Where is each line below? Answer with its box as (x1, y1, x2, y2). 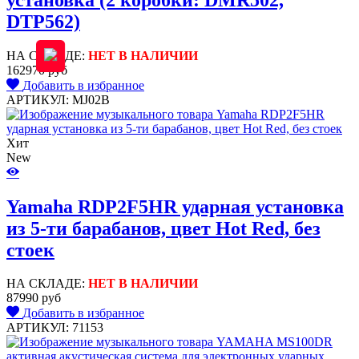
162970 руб (6, 63, 67, 77)
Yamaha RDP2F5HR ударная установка (6, 196, 344, 217)
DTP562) (6, 10, 80, 32)
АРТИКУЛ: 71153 (6, 321, 103, 335)
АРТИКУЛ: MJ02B (6, 92, 110, 107)
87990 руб (6, 291, 61, 305)
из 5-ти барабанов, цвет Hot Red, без (6, 217, 321, 239)
